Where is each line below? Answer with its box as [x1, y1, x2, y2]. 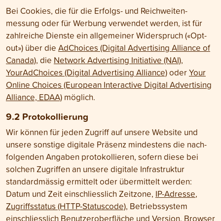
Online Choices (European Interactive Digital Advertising [6, 79, 212, 90]
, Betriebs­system [126, 200, 187, 212]
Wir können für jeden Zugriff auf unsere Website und [6, 126, 198, 138]
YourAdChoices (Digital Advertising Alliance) [6, 67, 167, 78]
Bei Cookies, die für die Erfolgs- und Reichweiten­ [6, 5, 187, 16]
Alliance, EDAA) [6, 91, 62, 103]
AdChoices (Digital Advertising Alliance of [58, 42, 210, 53]
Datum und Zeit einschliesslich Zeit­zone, [6, 188, 155, 199]
